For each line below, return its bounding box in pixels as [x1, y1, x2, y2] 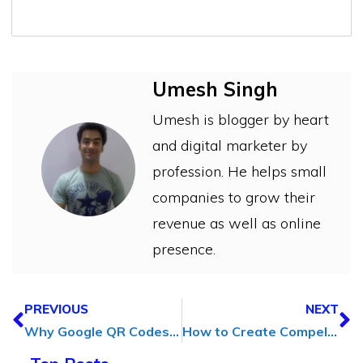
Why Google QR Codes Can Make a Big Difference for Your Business [169, 323, 179, 340]
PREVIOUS [24, 301, 88, 318]
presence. [152, 240, 216, 259]
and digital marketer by [152, 136, 307, 156]
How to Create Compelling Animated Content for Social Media [327, 323, 337, 340]
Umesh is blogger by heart [152, 110, 329, 130]
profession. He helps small [152, 162, 327, 181]
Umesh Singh [152, 77, 278, 102]
